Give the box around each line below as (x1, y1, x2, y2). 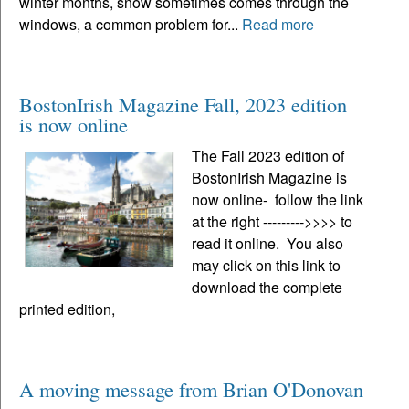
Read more (242, 14, 314, 36)
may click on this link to (192, 255, 341, 277)
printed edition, (19, 299, 115, 320)
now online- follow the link (192, 189, 364, 211)
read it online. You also (192, 233, 344, 255)
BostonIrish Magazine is (192, 167, 348, 189)
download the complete (192, 277, 343, 299)
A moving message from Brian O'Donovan (19, 375, 363, 404)
